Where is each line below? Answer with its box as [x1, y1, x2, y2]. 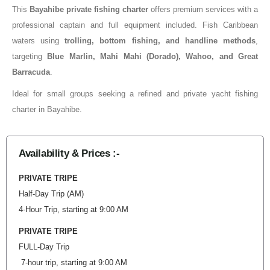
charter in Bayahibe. [12, 105, 82, 114]
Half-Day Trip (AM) [19, 189, 84, 198]
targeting [12, 52, 48, 61]
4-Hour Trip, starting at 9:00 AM [19, 205, 128, 214]
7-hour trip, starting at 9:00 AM [19, 258, 127, 267]
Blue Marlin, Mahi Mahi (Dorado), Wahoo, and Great [47, 52, 258, 61]
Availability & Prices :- [19, 148, 120, 159]
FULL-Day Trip [19, 242, 69, 251]
